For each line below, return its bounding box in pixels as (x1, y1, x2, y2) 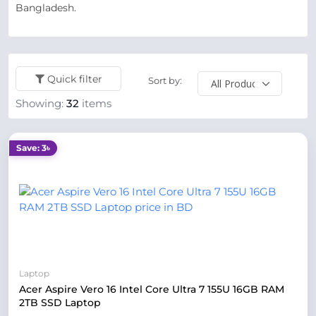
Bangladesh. (16, 1, 76, 14)
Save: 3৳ (16, 142, 50, 153)
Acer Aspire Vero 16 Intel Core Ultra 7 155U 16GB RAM (19, 283, 284, 296)
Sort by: (147, 75, 182, 86)
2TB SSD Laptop (19, 296, 101, 309)
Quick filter (47, 72, 102, 85)
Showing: (16, 97, 66, 110)
